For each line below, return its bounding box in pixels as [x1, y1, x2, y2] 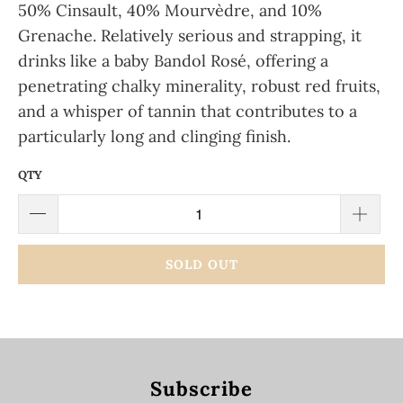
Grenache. [18, 25, 101, 46]
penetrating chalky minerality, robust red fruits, [18, 76, 381, 96]
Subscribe [150, 375, 253, 401]
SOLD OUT [165, 255, 238, 273]
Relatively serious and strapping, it [101, 25, 362, 46]
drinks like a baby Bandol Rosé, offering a [18, 50, 328, 71]
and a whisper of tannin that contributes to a [18, 101, 357, 121]
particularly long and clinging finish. [18, 126, 291, 147]
